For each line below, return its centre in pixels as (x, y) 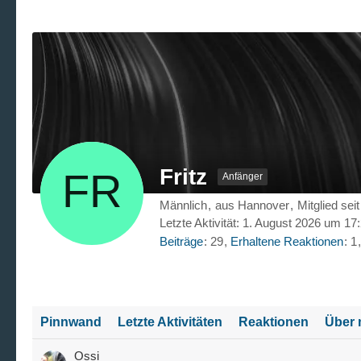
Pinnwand (71, 322)
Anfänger (243, 177)
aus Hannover (252, 205)
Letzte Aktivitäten (170, 322)
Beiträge (181, 242)
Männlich (183, 205)
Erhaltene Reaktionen (287, 242)
